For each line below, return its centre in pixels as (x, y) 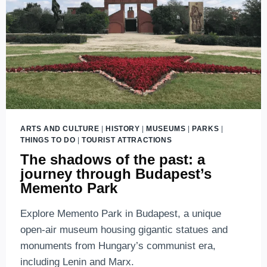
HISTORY (123, 128)
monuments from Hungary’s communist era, (118, 246)
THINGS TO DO (48, 140)
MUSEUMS (166, 128)
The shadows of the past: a (113, 160)
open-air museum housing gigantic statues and (124, 230)
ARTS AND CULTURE (60, 128)
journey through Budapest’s (116, 174)
